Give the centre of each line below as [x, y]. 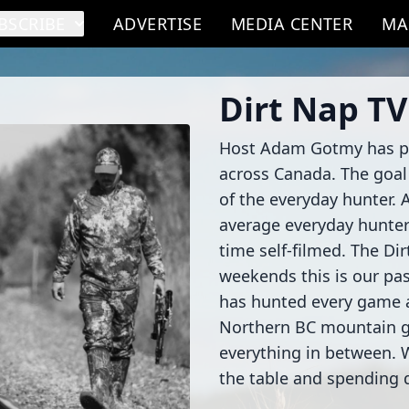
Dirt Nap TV [313, 109]
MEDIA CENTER [292, 24]
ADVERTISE [157, 24]
